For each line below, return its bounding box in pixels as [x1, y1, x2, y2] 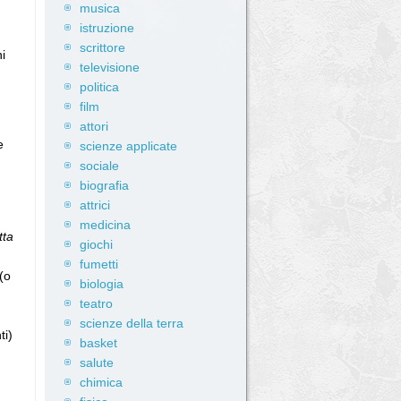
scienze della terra [80, 316, 183, 330]
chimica [80, 375, 123, 389]
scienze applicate [80, 139, 177, 153]
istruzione [80, 21, 134, 35]
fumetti [80, 257, 118, 271]
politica [80, 80, 119, 94]
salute [80, 355, 114, 370]
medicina [80, 218, 131, 232]
